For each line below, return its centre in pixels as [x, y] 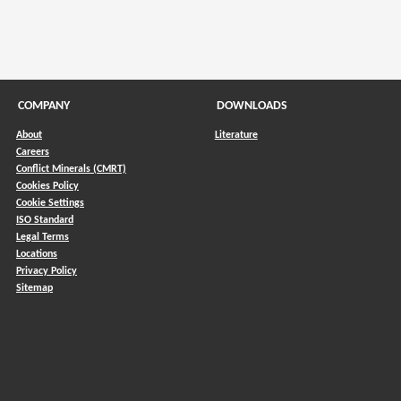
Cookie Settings [50, 203]
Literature [236, 135]
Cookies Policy [47, 186]
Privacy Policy [47, 271]
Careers [33, 152]
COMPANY [43, 106]
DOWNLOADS [252, 106]
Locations [37, 254]
